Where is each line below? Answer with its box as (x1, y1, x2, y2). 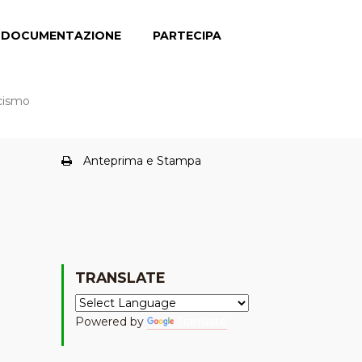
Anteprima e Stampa (83, 153, 201, 168)
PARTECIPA (152, 28, 221, 43)
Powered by (74, 314, 147, 330)
